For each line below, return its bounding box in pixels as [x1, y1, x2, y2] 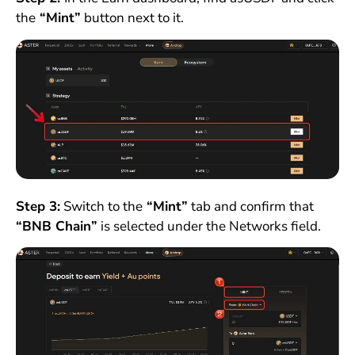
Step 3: [15, 197, 60, 216]
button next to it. [80, 9, 184, 28]
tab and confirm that [187, 197, 314, 216]
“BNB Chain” [15, 216, 97, 235]
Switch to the [59, 197, 143, 216]
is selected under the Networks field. [97, 216, 321, 235]
